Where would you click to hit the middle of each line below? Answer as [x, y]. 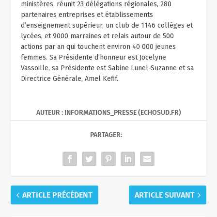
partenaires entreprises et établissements [87, 15]
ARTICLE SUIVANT [164, 195]
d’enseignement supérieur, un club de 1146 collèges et [107, 26]
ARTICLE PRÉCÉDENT [58, 195]
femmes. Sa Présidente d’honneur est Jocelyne [93, 58]
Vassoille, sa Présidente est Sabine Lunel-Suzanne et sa [107, 68]
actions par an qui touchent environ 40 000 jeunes [98, 47]
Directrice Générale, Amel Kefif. [69, 79]
